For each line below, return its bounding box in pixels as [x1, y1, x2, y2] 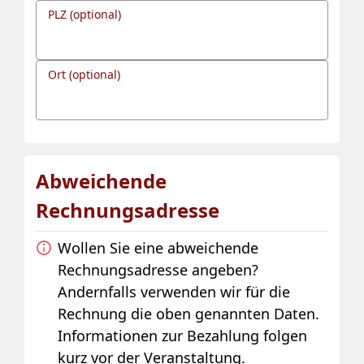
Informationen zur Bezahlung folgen [58, 325, 307, 345]
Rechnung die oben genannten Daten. [58, 303, 319, 323]
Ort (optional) [48, 66, 120, 82]
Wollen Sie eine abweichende [58, 237, 258, 258]
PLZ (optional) [48, 6, 121, 22]
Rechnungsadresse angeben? [58, 259, 258, 279]
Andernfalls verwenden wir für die [58, 281, 290, 301]
